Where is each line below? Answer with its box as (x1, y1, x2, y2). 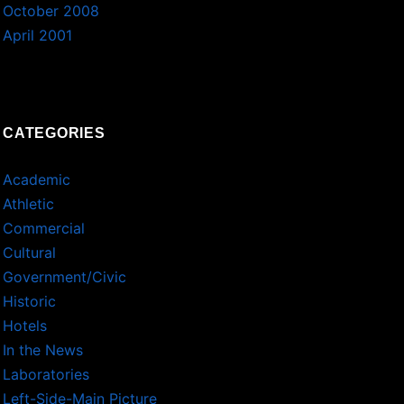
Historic (3, 292, 57, 311)
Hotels (3, 317, 48, 335)
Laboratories (3, 365, 90, 384)
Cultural (3, 243, 57, 262)
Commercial (3, 219, 86, 238)
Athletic (3, 195, 55, 214)
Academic (3, 170, 71, 189)
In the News (3, 341, 84, 360)
